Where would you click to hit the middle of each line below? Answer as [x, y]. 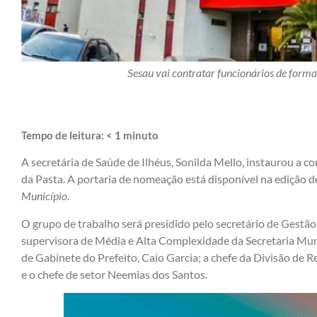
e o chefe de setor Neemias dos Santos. [114, 274]
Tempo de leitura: [64, 136]
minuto [141, 136]
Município [44, 196]
